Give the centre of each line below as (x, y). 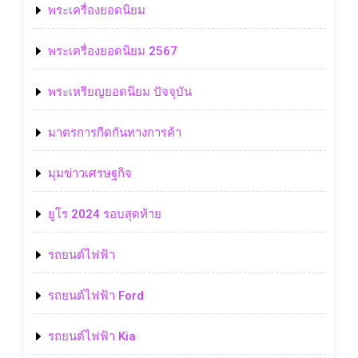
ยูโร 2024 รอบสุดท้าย (105, 214)
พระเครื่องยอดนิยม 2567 (113, 51)
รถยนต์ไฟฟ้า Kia (92, 336)
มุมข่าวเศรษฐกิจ (90, 173)
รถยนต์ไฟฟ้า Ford (96, 295)
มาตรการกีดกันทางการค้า (115, 132)
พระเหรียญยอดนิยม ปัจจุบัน (120, 91)
